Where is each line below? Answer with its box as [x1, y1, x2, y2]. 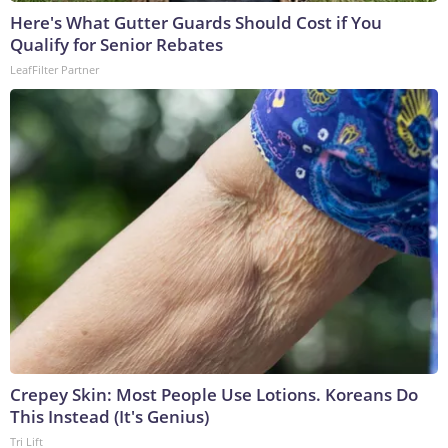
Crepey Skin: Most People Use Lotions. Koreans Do [10, 383, 418, 407]
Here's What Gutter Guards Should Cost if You [10, 11, 382, 35]
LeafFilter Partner [10, 62, 99, 78]
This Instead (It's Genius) [10, 405, 209, 429]
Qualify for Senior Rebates [10, 33, 223, 57]
